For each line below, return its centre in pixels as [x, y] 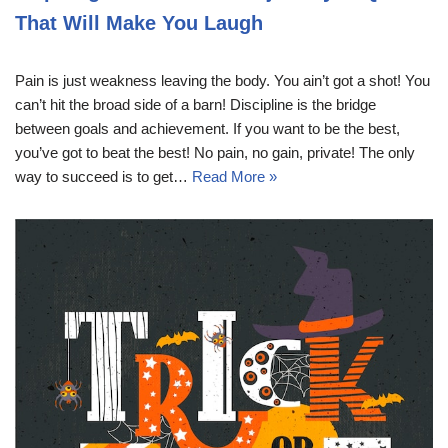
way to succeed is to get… [103, 177]
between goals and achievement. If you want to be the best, [207, 129]
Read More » [234, 177]
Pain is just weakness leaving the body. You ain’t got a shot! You [222, 81]
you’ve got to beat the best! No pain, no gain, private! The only [215, 153]
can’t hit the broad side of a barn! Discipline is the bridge [195, 105]
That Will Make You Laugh [139, 23]
